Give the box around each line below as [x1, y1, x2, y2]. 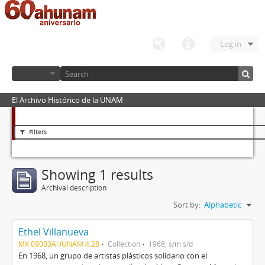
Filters [27, 128, 47, 136]
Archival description [41, 183, 106, 193]
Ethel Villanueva [18, 225, 89, 238]
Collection [108, 239, 140, 248]
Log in [220, 38, 241, 49]
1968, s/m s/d [148, 239, 193, 248]
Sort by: [173, 199, 201, 210]
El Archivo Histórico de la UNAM [12, 95, 123, 105]
